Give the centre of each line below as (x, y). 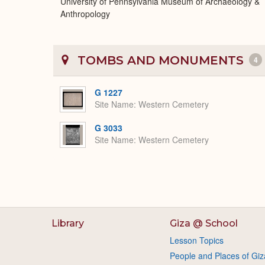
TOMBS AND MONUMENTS (161, 60)
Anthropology (85, 14)
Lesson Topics (196, 240)
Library (68, 223)
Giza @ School (203, 223)
